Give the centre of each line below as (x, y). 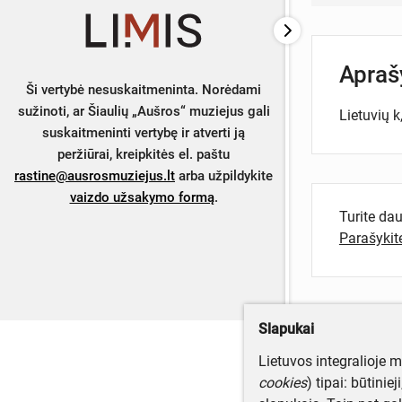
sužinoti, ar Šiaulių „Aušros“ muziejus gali (144, 111)
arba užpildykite (224, 175)
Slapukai (286, 329)
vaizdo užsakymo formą (142, 197)
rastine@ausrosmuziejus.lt (95, 175)
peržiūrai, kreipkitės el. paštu (144, 154)
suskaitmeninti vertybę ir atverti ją (144, 132)
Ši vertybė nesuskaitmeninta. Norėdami (144, 89)
